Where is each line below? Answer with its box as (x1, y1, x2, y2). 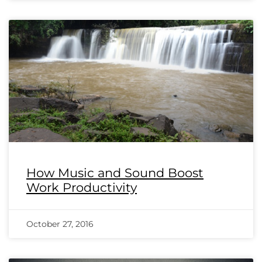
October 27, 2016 (26, 219, 94, 229)
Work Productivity (26, 180, 137, 195)
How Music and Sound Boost (26, 166, 204, 180)
